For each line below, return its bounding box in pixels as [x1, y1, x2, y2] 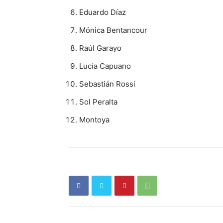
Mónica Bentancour [79, 25, 147, 35]
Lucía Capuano [79, 61, 131, 71]
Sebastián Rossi [79, 79, 135, 89]
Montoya [79, 115, 110, 124]
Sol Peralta [79, 97, 117, 107]
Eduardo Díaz [79, 7, 126, 17]
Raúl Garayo [79, 43, 121, 53]
